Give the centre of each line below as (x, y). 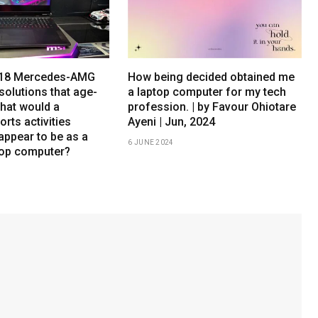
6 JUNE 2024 (151, 142)
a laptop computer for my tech (207, 92)
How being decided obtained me (212, 77)
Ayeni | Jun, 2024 (172, 121)
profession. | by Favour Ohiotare (212, 106)
